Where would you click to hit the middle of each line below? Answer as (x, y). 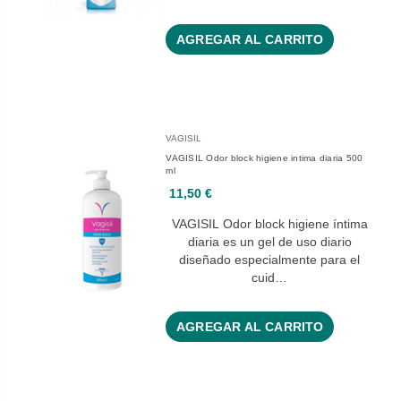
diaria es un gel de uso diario (269, 242)
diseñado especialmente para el (270, 260)
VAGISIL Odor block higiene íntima (269, 224)
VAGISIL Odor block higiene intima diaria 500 (264, 158)
